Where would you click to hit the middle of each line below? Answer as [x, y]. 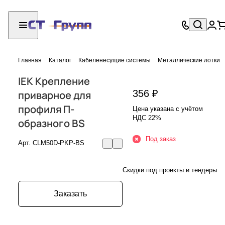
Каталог [60, 60]
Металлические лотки [189, 60]
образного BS [51, 123]
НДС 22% [147, 118]
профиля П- [46, 109]
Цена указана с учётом [168, 108]
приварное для [54, 95]
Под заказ [161, 139]
